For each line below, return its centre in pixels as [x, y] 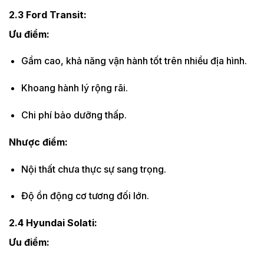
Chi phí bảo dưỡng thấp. [74, 115]
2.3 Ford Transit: [48, 14]
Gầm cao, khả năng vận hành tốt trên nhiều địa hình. [134, 61]
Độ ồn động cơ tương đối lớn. [85, 196]
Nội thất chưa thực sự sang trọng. [93, 169]
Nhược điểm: [38, 142]
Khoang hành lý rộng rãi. [74, 88]
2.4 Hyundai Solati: [53, 223]
